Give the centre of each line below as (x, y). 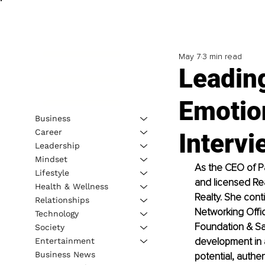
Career (48, 132)
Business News (65, 254)
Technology (56, 213)
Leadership (57, 145)
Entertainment (64, 240)
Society (49, 227)
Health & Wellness (71, 186)
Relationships (62, 200)
